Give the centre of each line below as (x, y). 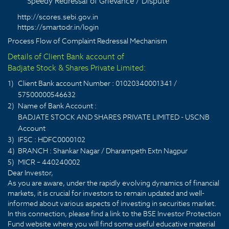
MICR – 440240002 (49, 162)
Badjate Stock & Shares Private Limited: (77, 68)
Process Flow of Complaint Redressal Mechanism (87, 41)
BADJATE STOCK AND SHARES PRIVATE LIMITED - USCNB (114, 117)
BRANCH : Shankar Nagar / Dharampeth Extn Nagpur (103, 151)
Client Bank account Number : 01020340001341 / (97, 84)
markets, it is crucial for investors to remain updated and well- (106, 193)
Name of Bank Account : (57, 106)
